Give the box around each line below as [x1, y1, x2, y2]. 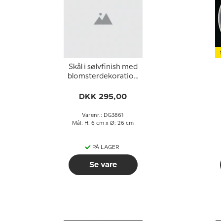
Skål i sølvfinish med [68, 64, 138, 71]
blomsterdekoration [68, 73, 138, 80]
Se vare [89, 161, 117, 169]
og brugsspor [79, 82, 126, 89]
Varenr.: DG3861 [82, 113, 124, 118]
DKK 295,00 [79, 93, 127, 101]
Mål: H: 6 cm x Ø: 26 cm [72, 121, 134, 126]
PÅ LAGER [92, 145, 119, 150]
